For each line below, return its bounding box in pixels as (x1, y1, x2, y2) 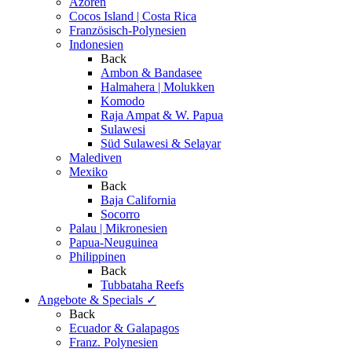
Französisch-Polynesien (69, 24, 186, 38)
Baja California (101, 193, 176, 207)
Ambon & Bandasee (101, 66, 202, 80)
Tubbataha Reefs (101, 278, 184, 292)
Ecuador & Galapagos (69, 321, 179, 335)
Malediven (69, 151, 122, 165)
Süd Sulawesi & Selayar (101, 137, 221, 151)
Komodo (101, 94, 145, 108)
